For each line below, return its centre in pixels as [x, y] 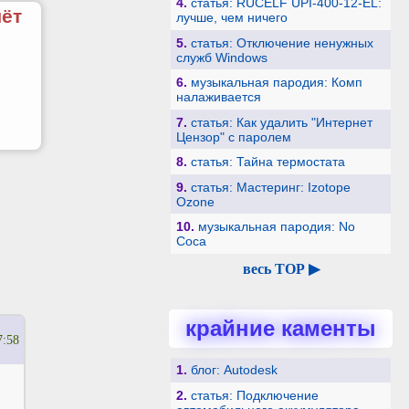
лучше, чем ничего [231, 18]
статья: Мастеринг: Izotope [270, 187]
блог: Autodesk [234, 370]
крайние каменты [281, 328]
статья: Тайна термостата [267, 162]
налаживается [218, 97]
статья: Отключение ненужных [282, 42]
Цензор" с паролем [233, 136]
